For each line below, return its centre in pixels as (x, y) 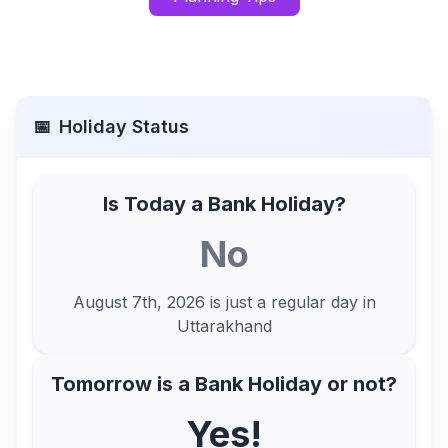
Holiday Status (124, 126)
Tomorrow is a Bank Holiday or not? (224, 384)
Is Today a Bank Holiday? (224, 204)
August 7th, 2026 (138, 302)
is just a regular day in (290, 302)
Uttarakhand (224, 326)
